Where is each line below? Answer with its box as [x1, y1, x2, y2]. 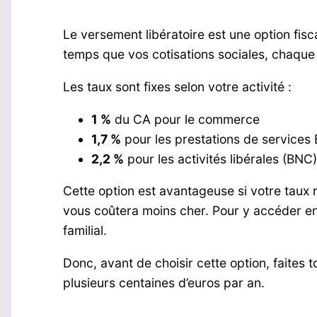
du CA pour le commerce [110, 111, 260, 127]
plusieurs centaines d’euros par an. [62, 275, 265, 290]
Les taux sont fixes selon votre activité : [62, 79, 292, 95]
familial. [62, 223, 107, 238]
